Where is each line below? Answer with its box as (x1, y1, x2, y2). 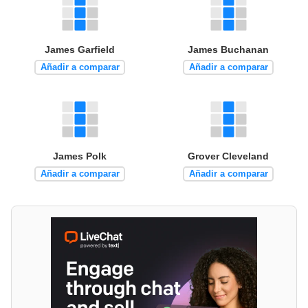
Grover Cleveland (188, 150, 269, 162)
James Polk (53, 150, 107, 162)
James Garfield (45, 43, 115, 55)
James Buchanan (188, 43, 269, 55)
